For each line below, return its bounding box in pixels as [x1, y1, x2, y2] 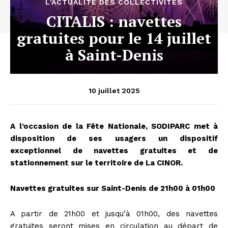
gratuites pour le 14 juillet [17, 27, 211, 48]
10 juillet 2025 [88, 86, 140, 95]
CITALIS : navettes [46, 11, 182, 32]
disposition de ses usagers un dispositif [10, 133, 218, 143]
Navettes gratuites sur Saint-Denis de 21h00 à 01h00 [10, 183, 215, 193]
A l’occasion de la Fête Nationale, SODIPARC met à [10, 121, 218, 131]
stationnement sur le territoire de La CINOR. [10, 158, 183, 167]
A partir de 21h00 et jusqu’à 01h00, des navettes [10, 209, 218, 218]
